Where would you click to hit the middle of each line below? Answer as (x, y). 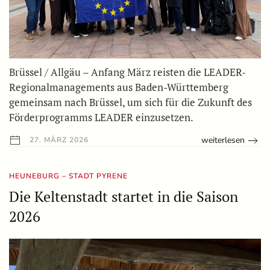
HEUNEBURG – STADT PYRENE (68, 176)
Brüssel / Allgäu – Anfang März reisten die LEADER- (127, 72)
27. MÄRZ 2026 (58, 140)
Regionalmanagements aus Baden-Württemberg (119, 87)
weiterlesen (223, 140)
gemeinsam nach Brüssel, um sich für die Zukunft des (130, 102)
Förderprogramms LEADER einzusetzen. (101, 118)
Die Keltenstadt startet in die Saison (124, 197)
